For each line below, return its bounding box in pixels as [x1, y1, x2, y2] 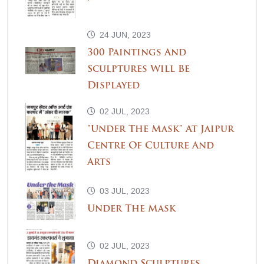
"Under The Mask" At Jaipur [87, 125, 234, 135]
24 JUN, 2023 [97, 30, 151, 40]
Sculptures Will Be [87, 65, 190, 75]
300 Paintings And [87, 48, 186, 58]
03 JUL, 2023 [97, 186, 150, 196]
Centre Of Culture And [87, 141, 214, 151]
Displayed [87, 81, 140, 91]
